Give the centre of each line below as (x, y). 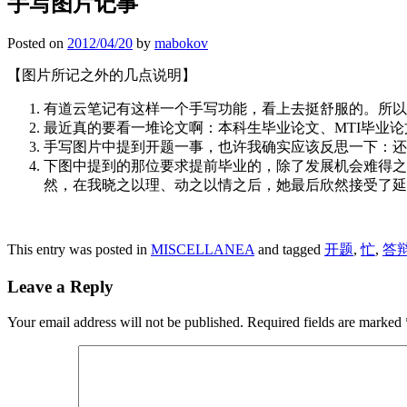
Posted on (37, 44)
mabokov (181, 44)
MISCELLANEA (203, 250)
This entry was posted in (79, 250)
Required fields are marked (326, 322)
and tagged (289, 250)
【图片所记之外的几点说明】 (102, 75)
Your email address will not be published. (125, 322)
